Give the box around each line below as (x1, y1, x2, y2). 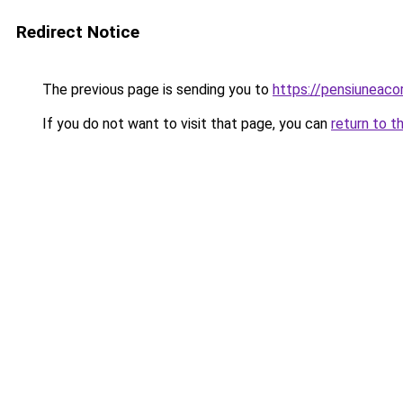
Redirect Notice (16, 22, 139, 42)
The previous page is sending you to (39, 81, 273, 98)
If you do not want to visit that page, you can (39, 115, 331, 132)
